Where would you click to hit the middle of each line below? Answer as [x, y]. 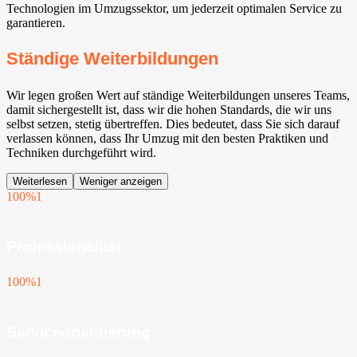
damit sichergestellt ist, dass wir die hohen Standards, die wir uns [169, 109]
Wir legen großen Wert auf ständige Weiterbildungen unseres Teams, [178, 95]
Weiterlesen [40, 181]
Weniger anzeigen [121, 181]
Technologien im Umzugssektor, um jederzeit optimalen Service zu [174, 9]
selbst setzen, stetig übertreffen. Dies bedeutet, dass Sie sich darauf [173, 124]
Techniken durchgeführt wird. [81, 152]
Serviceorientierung [78, 332]
